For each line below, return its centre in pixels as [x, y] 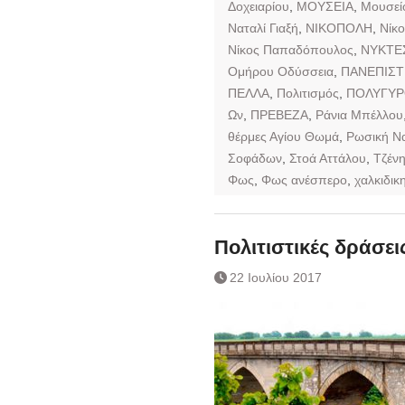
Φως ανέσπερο [304, 179]
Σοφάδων [255, 158]
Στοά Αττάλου [328, 158]
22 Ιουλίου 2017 [276, 277]
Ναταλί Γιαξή [263, 28]
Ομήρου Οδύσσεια [281, 71]
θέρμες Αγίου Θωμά [283, 136]
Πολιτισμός [308, 93]
